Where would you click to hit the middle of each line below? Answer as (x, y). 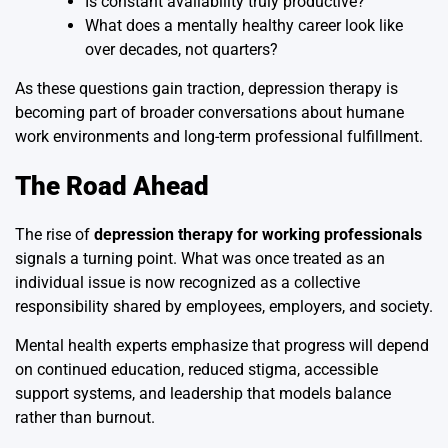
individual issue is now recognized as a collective (187, 283)
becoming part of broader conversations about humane (209, 113)
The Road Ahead (112, 185)
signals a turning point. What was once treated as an (200, 259)
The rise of (54, 235)
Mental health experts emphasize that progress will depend (222, 346)
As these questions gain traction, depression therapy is (206, 89)
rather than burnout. (85, 418)
